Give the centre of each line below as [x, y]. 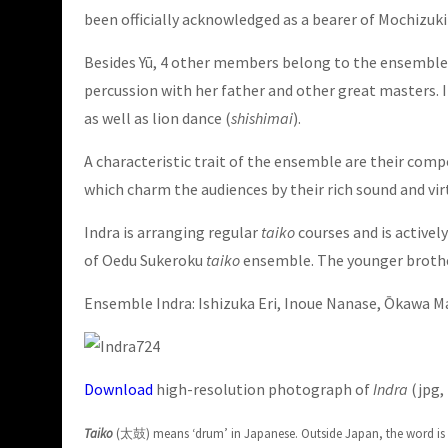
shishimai [262, 118]
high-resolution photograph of [263, 389]
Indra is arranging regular [172, 232]
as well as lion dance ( [157, 118]
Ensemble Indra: [141, 303]
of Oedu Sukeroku [145, 260]
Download [118, 389]
